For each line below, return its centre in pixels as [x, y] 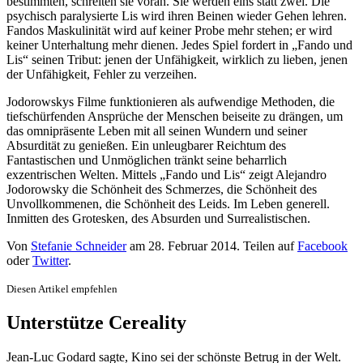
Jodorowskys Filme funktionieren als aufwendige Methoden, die [171, 101]
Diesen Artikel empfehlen [62, 288]
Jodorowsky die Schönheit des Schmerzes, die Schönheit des [162, 189]
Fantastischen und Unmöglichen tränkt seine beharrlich [147, 160]
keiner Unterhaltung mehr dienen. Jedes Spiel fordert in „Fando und [179, 45]
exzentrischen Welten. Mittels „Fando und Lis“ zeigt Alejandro [167, 174]
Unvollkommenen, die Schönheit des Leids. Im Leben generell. [168, 203]
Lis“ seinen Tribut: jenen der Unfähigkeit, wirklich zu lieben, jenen [177, 59]
